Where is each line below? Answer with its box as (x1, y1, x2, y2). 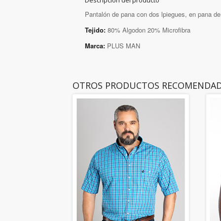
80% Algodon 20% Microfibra (106, 25, 190, 35)
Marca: (85, 41, 105, 51)
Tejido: (85, 25, 106, 35)
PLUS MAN (105, 41, 140, 51)
